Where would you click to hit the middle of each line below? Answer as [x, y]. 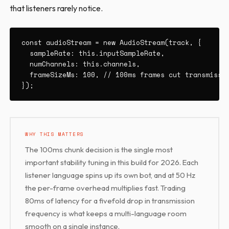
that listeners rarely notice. [56, 8]
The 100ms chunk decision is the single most [99, 149]
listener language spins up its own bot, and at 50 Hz [110, 175]
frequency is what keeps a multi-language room [106, 213]
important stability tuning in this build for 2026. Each [112, 162]
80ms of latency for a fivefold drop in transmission [110, 200]
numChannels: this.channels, [81, 64]
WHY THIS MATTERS [54, 134]
